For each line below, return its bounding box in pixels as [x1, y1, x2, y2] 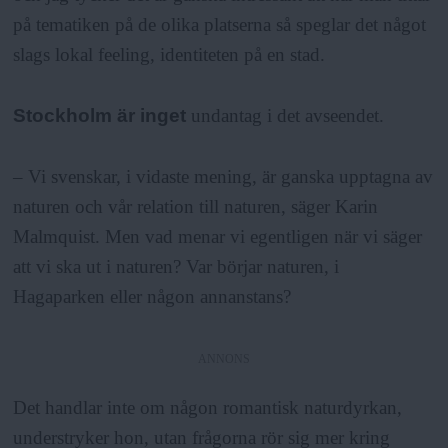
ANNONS [198, 351, 250, 366]
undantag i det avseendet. [186, 104, 385, 126]
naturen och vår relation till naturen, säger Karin [13, 196, 379, 218]
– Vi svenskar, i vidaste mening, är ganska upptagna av [13, 166, 434, 188]
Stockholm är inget [13, 104, 187, 126]
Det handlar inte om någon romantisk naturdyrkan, [13, 397, 403, 419]
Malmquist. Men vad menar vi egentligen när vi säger [13, 226, 423, 248]
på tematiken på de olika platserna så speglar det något [13, 13, 427, 35]
